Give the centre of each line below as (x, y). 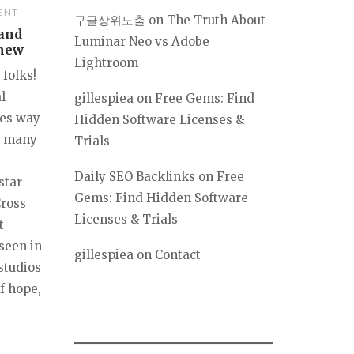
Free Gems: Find (205, 99)
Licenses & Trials (126, 220)
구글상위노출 (110, 21)
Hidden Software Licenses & (159, 120)
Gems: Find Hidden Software (161, 198)
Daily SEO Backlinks (135, 177)
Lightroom (106, 63)
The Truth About (216, 21)
